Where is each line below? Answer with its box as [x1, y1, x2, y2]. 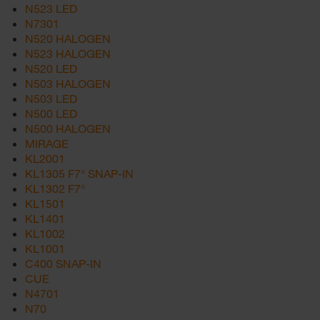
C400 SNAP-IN [25, 256, 101, 270]
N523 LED [25, 1, 77, 15]
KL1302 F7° [25, 181, 85, 195]
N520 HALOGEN [25, 31, 111, 45]
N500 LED [25, 106, 77, 120]
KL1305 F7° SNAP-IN [25, 166, 134, 180]
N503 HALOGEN [25, 76, 111, 90]
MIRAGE [25, 136, 69, 150]
